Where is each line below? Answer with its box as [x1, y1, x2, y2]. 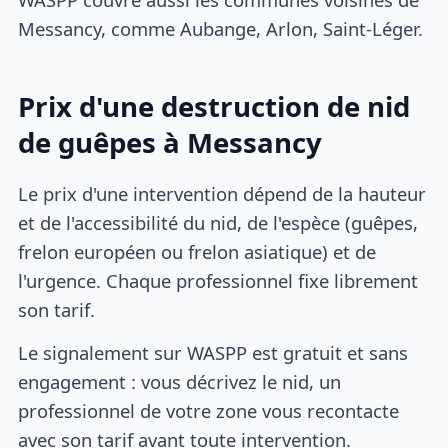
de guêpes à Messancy [18, 123, 323, 161]
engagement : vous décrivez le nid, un [18, 368, 342, 394]
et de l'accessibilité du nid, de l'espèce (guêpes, [18, 210, 419, 236]
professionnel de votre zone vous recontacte [18, 397, 400, 423]
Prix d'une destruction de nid [18, 87, 411, 125]
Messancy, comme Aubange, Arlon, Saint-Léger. [18, 15, 424, 41]
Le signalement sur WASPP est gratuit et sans [18, 339, 409, 365]
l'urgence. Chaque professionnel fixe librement [18, 268, 419, 294]
